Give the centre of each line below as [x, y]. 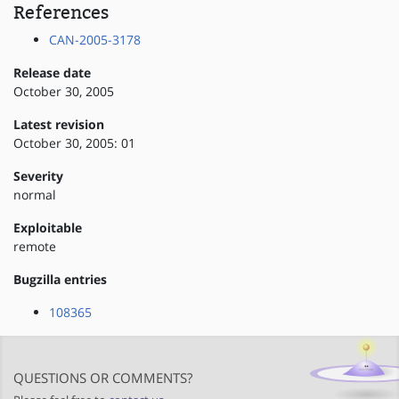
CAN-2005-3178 [95, 40]
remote [35, 247]
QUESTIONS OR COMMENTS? [103, 377]
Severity [38, 176]
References [61, 13]
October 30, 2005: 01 [74, 143]
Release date [52, 73]
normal [35, 195]
